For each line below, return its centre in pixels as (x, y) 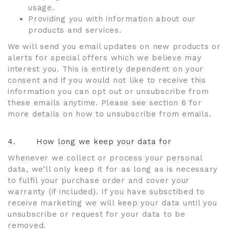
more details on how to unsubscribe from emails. (110, 114)
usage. (41, 8)
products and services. (75, 30)
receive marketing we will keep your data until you (112, 203)
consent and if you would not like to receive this (107, 80)
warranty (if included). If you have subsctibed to (106, 192)
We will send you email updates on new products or (114, 47)
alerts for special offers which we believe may (105, 58)
